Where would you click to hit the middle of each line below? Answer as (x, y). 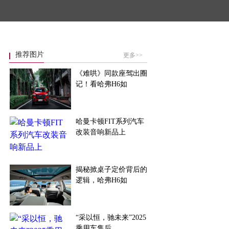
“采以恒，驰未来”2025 (111, 217)
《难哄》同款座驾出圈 (111, 73)
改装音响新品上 (101, 132)
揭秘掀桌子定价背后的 (111, 169)
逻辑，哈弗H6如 (101, 180)
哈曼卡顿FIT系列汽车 (110, 121)
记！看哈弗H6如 (101, 84)
